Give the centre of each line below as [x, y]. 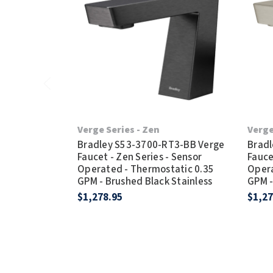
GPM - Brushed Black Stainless [145, 181]
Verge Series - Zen [119, 129]
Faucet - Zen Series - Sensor [140, 157]
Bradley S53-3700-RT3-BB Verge [151, 145]
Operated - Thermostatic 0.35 [146, 169]
